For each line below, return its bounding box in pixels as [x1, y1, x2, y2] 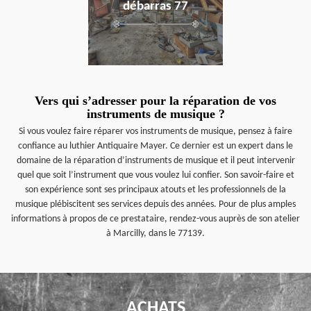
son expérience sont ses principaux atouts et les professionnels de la [25, 185, 286, 195]
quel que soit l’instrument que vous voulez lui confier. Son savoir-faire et [17, 170, 294, 180]
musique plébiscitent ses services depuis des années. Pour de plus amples [15, 199, 296, 210]
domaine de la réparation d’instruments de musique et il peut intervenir [16, 155, 295, 166]
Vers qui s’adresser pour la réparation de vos [35, 94, 276, 108]
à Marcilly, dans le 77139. [106, 228, 205, 239]
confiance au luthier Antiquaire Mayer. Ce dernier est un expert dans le [18, 141, 293, 151]
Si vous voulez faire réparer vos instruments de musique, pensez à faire [19, 126, 292, 137]
